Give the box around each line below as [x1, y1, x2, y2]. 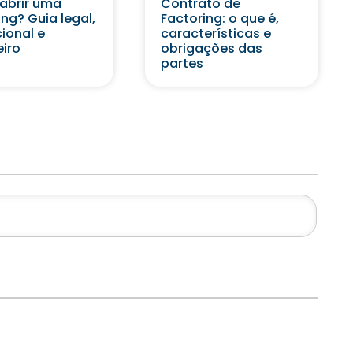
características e [160, 24, 271, 43]
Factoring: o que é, [160, 9, 279, 28]
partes [160, 54, 203, 72]
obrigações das [160, 39, 262, 58]
